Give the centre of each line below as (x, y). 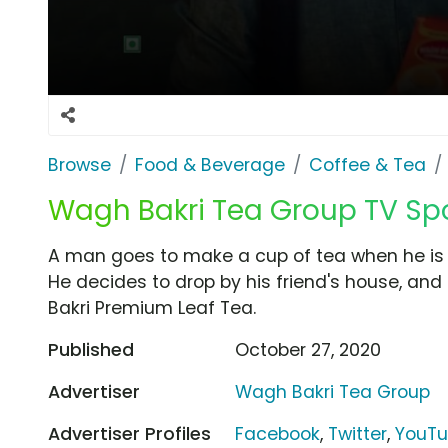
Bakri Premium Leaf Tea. (152, 307)
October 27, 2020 (308, 349)
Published (91, 349)
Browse (79, 164)
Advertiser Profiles (129, 433)
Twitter (358, 433)
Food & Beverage (210, 164)
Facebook (278, 433)
